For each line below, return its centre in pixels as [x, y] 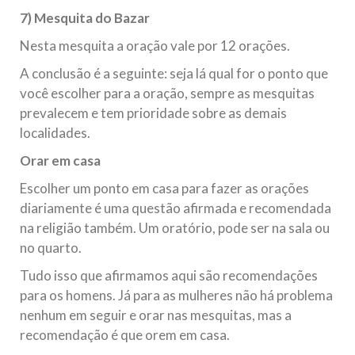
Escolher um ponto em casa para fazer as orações [164, 188]
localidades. [55, 133]
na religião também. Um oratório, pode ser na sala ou [175, 228]
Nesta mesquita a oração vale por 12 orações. [155, 46]
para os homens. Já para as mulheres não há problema [176, 295]
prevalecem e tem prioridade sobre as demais [153, 113]
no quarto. [51, 248]
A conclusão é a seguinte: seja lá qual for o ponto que [174, 73]
